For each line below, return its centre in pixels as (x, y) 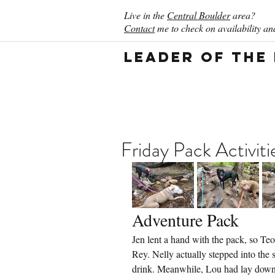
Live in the (145, 15)
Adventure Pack (185, 220)
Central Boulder (199, 15)
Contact (139, 28)
